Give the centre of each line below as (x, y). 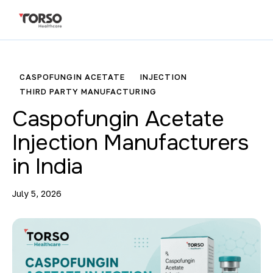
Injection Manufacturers (130, 143)
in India (48, 167)
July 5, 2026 (37, 194)
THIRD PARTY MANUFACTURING (88, 92)
